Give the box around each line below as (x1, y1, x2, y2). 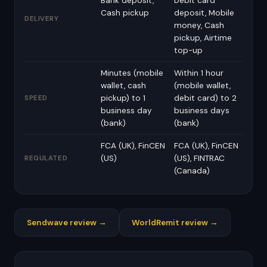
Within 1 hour (174, 68, 223, 78)
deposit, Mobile (174, 8, 234, 18)
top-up (174, 45, 203, 55)
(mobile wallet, (174, 80, 231, 91)
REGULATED (24, 153, 68, 163)
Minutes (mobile (101, 68, 163, 78)
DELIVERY (24, 14, 59, 23)
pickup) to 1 (101, 93, 145, 103)
